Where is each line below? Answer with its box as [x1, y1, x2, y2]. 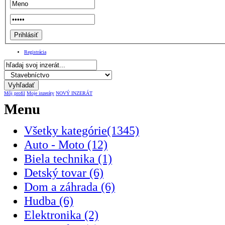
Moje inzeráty [27, 90, 54, 96]
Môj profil [4, 90, 25, 96]
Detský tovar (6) [24, 166, 103, 180]
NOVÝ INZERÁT [56, 90, 92, 96]
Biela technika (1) [24, 152, 112, 166]
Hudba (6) [24, 194, 73, 208]
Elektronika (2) [24, 208, 98, 222]
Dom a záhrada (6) [24, 180, 115, 194]
